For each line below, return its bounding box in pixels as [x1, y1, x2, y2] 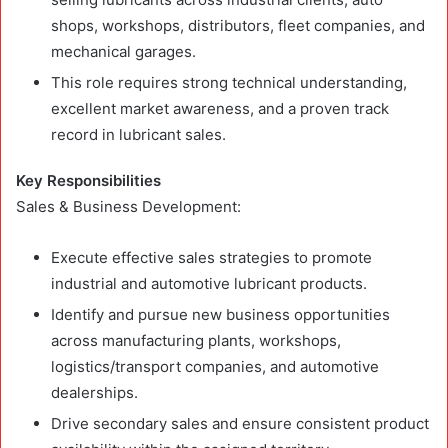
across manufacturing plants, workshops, [51, 330, 341, 350]
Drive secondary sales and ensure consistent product [51, 413, 429, 433]
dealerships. [51, 382, 138, 402]
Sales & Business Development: [16, 196, 241, 216]
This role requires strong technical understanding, [51, 72, 407, 92]
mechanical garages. [51, 41, 196, 61]
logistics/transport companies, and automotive [51, 356, 379, 376]
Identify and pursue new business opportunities [51, 304, 390, 324]
